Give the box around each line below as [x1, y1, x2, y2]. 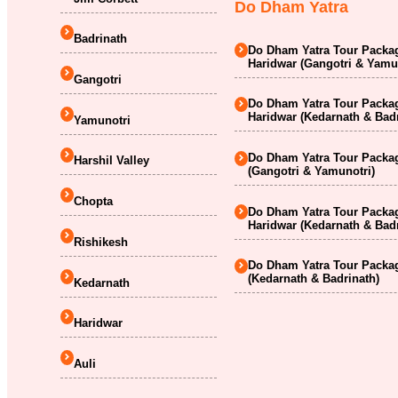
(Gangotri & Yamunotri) [248, 164, 376, 179]
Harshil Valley [74, 154, 149, 168]
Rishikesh [74, 235, 128, 249]
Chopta [74, 195, 113, 209]
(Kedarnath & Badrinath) [248, 272, 380, 286]
